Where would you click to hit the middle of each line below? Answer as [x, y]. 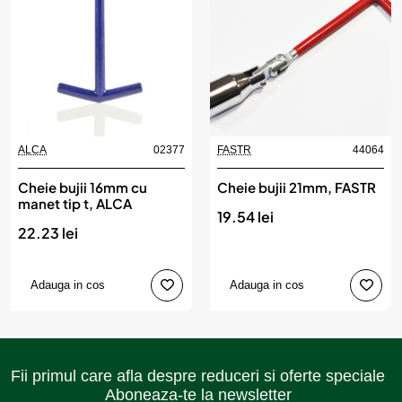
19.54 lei [245, 216]
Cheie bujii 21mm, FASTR [297, 187]
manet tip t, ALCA [75, 203]
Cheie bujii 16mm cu [83, 187]
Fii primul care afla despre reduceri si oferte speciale [198, 376]
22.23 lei [48, 232]
